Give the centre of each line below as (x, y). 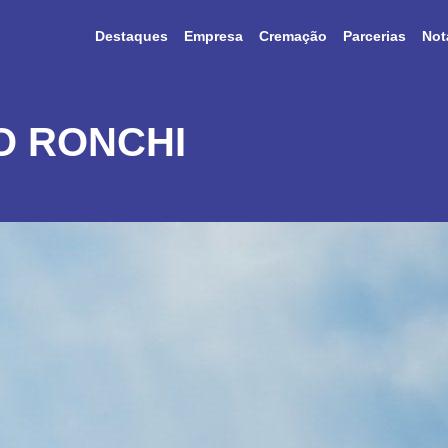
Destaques (131, 36)
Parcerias (374, 36)
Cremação (293, 36)
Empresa (213, 36)
